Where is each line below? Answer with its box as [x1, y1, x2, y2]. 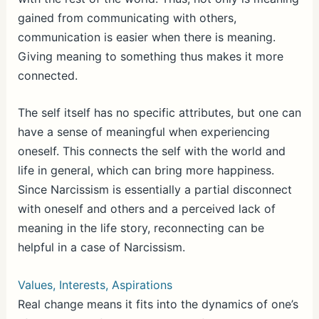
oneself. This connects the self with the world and [17, 144, 286, 159]
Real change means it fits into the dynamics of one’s [17, 296, 298, 311]
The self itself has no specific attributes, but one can [17, 105, 301, 120]
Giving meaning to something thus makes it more [17, 48, 283, 63]
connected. [17, 68, 78, 83]
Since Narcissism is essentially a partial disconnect [17, 182, 292, 197]
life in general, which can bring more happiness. [17, 163, 274, 178]
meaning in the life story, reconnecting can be [17, 221, 264, 236]
